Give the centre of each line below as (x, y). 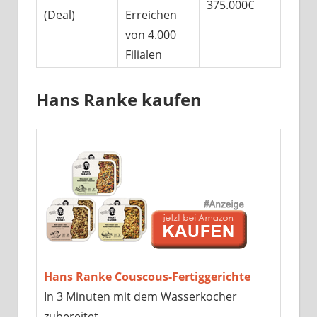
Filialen (143, 55)
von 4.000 (150, 35)
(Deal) (59, 15)
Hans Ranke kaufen (119, 100)
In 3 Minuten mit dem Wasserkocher (140, 297)
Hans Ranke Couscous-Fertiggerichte (147, 277)
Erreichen (151, 15)
